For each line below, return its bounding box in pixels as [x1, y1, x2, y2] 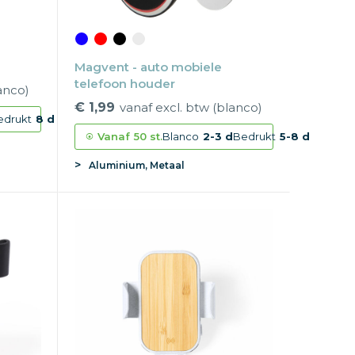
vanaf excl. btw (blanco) [119, 100, 262, 116]
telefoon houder [74, 76, 175, 92]
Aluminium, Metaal [88, 159, 185, 172]
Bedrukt [232, 130, 276, 143]
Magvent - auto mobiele [74, 59, 222, 75]
